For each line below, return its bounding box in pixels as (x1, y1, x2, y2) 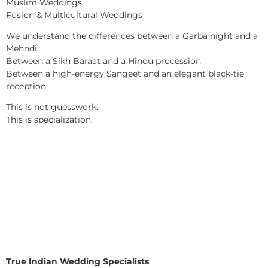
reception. (6, 81, 48, 92)
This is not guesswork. (6, 102, 98, 113)
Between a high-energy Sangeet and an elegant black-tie (6, 68, 244, 80)
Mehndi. (6, 43, 39, 54)
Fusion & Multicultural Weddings (6, 9, 142, 20)
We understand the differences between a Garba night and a (6, 31, 258, 42)
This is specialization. (6, 114, 93, 126)
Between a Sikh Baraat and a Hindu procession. (6, 56, 203, 67)
